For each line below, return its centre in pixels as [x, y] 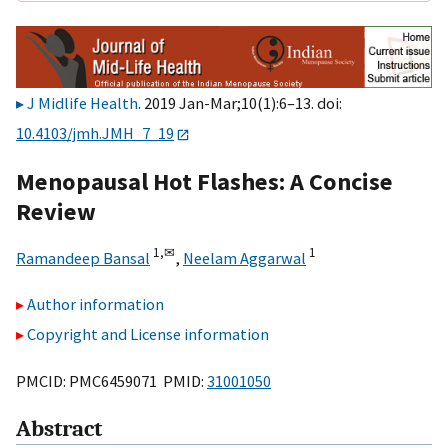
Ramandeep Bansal [83, 257]
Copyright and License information [148, 334]
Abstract [59, 429]
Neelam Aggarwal [244, 257]
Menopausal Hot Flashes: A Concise [204, 181]
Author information [95, 304]
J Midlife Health [82, 103]
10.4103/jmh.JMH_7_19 [95, 133]
